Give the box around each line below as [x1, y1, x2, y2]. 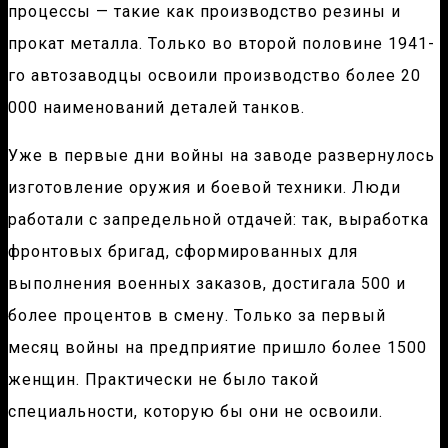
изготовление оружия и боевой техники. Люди [8, 178, 401, 198]
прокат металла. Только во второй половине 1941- [8, 34, 435, 54]
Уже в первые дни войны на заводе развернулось [8, 146, 435, 166]
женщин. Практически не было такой [8, 370, 319, 390]
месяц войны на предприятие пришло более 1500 [8, 338, 427, 358]
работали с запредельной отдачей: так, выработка [8, 210, 429, 230]
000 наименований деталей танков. [8, 98, 305, 118]
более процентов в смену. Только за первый [8, 306, 386, 326]
